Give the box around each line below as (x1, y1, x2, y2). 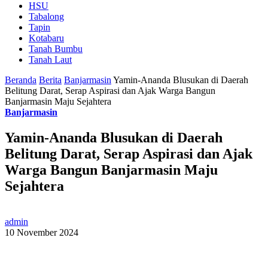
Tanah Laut (29, 54, 72, 65)
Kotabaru (29, 32, 64, 43)
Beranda (5, 74, 36, 85)
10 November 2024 (5, 227, 78, 238)
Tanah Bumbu (29, 43, 83, 54)
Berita (39, 74, 62, 85)
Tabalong (29, 11, 64, 22)
